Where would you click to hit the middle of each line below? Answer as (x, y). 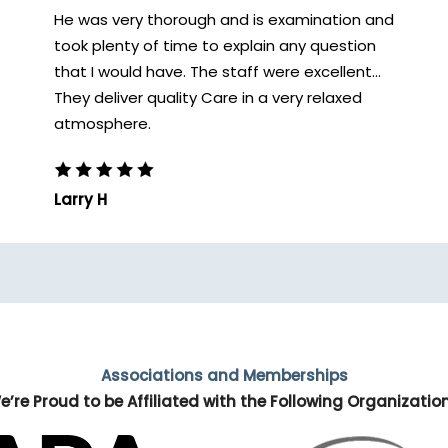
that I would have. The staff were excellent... (217, 71)
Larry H (80, 199)
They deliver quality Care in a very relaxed (208, 97)
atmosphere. (102, 123)
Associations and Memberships (224, 375)
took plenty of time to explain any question (215, 45)
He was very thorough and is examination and (224, 19)
